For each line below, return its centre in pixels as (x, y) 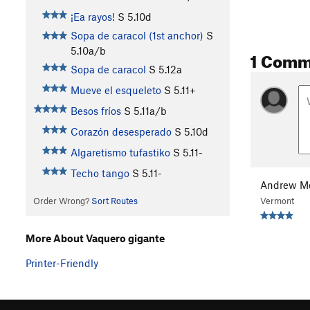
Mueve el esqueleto (116, 90)
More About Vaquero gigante (95, 238)
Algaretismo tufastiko (120, 153)
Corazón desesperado (121, 132)
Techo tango (100, 173)
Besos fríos (95, 111)
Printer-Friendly (62, 263)
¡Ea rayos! (92, 17)
